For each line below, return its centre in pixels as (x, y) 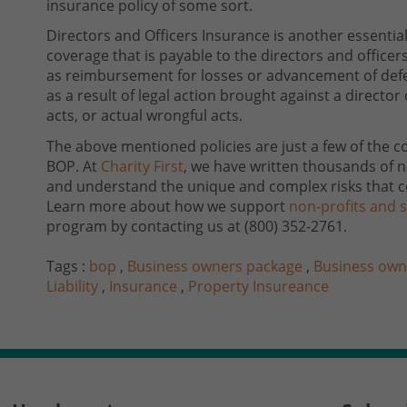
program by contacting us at (144, 227)
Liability (72, 287)
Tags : (68, 267)
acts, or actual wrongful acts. (144, 116)
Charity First (142, 167)
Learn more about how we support (166, 207)
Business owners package (215, 267)
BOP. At (72, 167)
